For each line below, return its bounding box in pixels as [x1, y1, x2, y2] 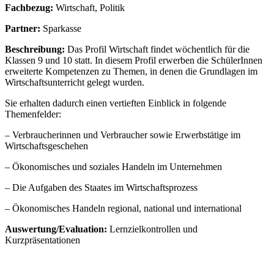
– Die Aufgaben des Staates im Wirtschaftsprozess [5, 182, 198, 193]
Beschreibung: [5, 44, 65, 55]
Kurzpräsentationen [5, 235, 80, 246]
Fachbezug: [5, 2, 53, 13]
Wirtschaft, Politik [53, 2, 125, 13]
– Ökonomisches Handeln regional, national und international [5, 203, 242, 214]
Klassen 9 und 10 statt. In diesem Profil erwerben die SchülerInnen [5, 55, 262, 66]
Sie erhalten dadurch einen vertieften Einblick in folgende [5, 98, 226, 109]
